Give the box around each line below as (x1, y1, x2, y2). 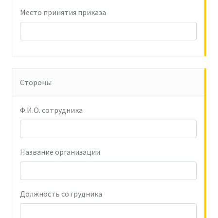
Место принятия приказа (20, 7, 106, 17)
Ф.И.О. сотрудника (20, 105, 83, 115)
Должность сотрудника (20, 189, 102, 199)
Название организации (20, 147, 100, 157)
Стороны (20, 77, 52, 87)
